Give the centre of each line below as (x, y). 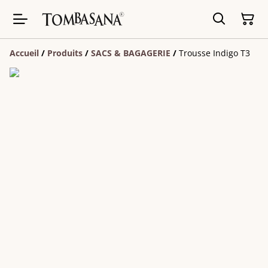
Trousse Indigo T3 (214, 53)
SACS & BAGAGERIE (131, 53)
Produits (65, 53)
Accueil (24, 53)
